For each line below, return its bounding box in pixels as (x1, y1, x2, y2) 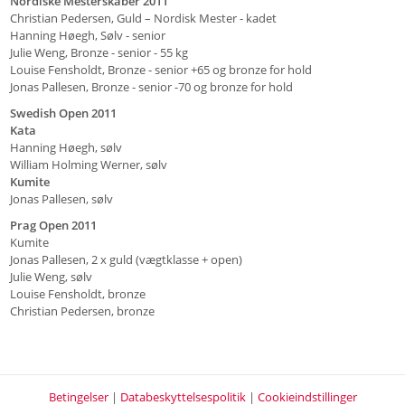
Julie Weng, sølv (9, 268, 92, 285)
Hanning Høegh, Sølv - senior (9, 26, 165, 43)
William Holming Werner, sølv (9, 155, 167, 173)
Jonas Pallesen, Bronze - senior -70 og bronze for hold (9, 78, 293, 95)
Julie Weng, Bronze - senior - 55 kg (9, 43, 188, 61)
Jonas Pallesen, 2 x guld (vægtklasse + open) (9, 250, 242, 268)
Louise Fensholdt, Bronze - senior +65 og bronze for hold (9, 61, 312, 78)
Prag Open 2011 (9, 216, 97, 233)
